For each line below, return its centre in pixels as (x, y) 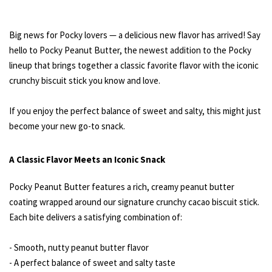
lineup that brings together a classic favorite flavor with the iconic (134, 66)
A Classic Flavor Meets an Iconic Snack (87, 160)
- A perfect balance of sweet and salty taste (92, 263)
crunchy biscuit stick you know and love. (85, 81)
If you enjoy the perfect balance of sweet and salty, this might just (135, 111)
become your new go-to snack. (67, 126)
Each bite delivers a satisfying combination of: (96, 217)
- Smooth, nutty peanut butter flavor (79, 248)
